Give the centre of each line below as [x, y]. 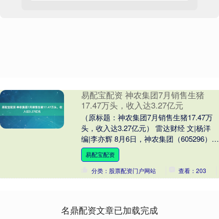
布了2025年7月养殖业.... [120, 150]
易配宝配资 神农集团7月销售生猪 [142, 95]
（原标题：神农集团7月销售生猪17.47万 [147, 117]
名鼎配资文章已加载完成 [109, 210]
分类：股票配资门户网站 [123, 171]
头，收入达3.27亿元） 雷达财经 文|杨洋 [146, 128]
